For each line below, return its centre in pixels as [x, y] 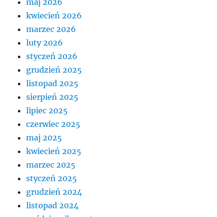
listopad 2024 [53, 206]
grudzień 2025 [54, 70]
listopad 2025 [53, 84]
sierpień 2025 [53, 97]
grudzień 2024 [54, 192]
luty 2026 [45, 43]
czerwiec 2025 [54, 124]
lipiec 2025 [47, 111]
